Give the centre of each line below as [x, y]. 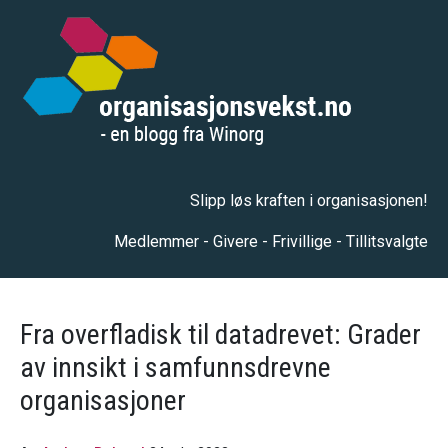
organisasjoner [103, 400]
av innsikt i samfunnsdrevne [175, 367]
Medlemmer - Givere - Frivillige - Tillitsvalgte [271, 241]
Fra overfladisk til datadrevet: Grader [220, 334]
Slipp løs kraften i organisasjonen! [309, 200]
